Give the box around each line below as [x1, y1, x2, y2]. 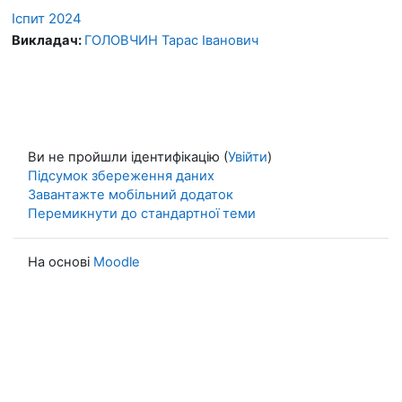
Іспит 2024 [12, 9, 82, 27]
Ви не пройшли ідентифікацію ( [28, 148, 228, 165]
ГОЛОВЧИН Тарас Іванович [84, 31, 258, 48]
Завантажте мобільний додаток [28, 186, 233, 203]
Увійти [228, 148, 267, 165]
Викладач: [12, 31, 84, 48]
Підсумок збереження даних [28, 167, 214, 184]
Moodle [93, 253, 140, 270]
